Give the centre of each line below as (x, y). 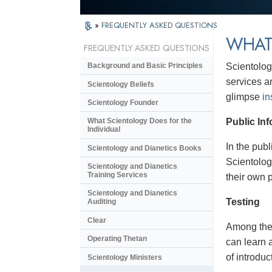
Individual (104, 130)
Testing (243, 202)
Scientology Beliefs (121, 84)
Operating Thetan (117, 239)
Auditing (102, 202)
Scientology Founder (123, 102)
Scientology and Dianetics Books (144, 148)
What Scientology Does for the (140, 121)
